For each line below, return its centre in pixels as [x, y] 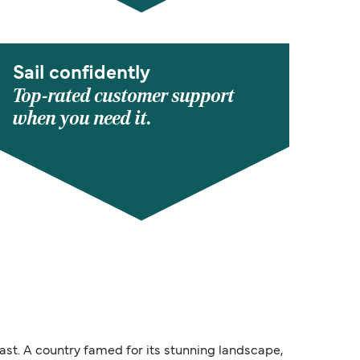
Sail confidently [82, 74]
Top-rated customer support [124, 96]
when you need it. [82, 119]
